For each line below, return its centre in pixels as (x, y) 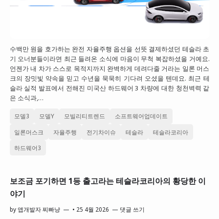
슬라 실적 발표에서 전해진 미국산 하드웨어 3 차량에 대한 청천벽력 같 (109, 88)
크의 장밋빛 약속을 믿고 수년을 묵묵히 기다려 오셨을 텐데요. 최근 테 (109, 78)
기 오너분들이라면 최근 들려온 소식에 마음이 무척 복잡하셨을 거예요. (109, 59)
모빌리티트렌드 (85, 116)
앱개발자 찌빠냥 (39, 209)
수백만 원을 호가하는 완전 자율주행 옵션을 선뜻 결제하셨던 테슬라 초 (109, 49)
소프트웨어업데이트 (142, 116)
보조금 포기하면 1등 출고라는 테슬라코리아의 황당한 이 (108, 181)
